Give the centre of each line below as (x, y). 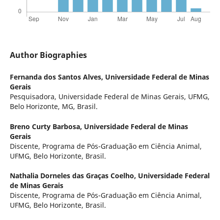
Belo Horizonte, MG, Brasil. (54, 107)
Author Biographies (48, 55)
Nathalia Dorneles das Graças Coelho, (74, 175)
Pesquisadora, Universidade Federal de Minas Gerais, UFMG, (110, 97)
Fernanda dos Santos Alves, (57, 77)
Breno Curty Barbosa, (47, 126)
